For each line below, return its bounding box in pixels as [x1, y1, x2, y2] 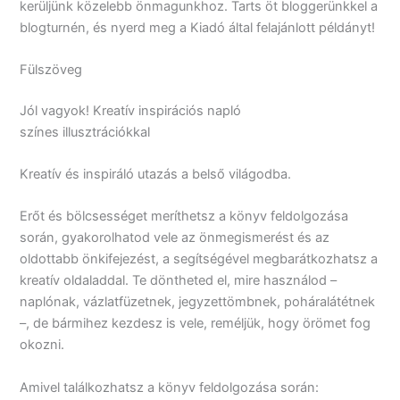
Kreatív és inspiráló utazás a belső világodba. [20, 166, 292, 183]
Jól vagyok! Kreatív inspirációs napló [20, 102, 242, 119]
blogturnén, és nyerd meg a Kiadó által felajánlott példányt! [20, 19, 376, 36]
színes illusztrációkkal [20, 123, 151, 140]
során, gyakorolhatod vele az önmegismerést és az [20, 229, 330, 246]
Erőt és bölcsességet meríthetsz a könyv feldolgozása [20, 208, 349, 225]
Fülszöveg [20, 61, 83, 78]
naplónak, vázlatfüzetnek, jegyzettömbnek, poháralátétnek [20, 294, 376, 311]
